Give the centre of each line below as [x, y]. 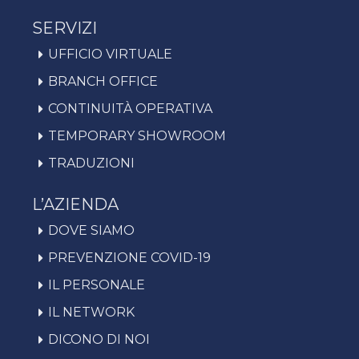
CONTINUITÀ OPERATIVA [130, 109]
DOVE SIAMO [91, 231]
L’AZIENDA [75, 205]
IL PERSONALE [97, 285]
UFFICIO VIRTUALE [110, 54]
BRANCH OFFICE [103, 82]
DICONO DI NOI [99, 340]
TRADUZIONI [91, 163]
